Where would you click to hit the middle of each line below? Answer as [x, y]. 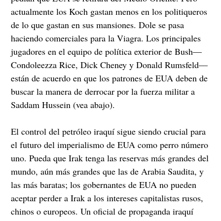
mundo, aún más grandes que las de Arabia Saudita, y [108, 171]
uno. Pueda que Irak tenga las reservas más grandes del [110, 158]
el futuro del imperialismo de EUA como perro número [110, 144]
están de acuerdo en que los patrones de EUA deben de [110, 78]
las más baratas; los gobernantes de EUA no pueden [104, 184]
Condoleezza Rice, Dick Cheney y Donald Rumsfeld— [110, 64]
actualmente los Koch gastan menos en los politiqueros [109, 11]
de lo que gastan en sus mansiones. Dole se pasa [98, 24]
